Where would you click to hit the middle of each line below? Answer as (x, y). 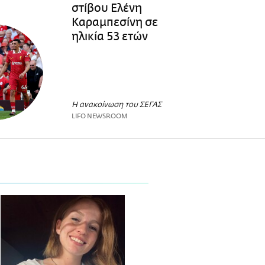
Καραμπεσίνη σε (114, 22)
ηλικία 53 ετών (109, 36)
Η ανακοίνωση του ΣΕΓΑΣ (116, 105)
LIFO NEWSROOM (99, 117)
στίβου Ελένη (106, 8)
